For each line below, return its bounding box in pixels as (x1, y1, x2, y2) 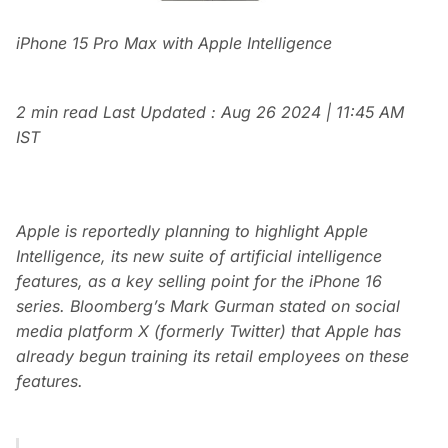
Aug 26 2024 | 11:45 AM (221, 102, 404, 123)
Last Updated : (103, 102, 221, 123)
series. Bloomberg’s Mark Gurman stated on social (16, 296, 400, 317)
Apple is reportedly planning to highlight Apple (16, 221, 368, 242)
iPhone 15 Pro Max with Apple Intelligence (16, 33, 332, 54)
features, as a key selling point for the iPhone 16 (16, 271, 382, 292)
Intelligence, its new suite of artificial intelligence (16, 246, 382, 267)
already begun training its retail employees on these (16, 346, 409, 367)
